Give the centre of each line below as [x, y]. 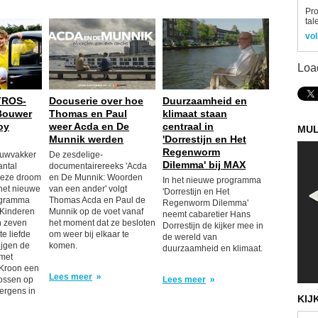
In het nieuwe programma [212, 180]
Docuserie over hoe [96, 101]
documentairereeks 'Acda [98, 166]
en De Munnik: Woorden [96, 177]
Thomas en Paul [88, 114]
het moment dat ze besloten [102, 223]
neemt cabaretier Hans [207, 214]
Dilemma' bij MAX [204, 165]
